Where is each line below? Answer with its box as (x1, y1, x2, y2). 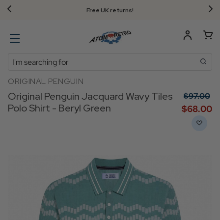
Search (8, 54, 32, 64)
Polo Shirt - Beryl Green (8, 102, 111, 114)
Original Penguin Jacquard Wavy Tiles (8, 90, 173, 103)
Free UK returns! (86, 6, 134, 14)
